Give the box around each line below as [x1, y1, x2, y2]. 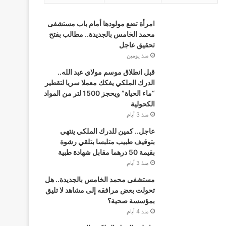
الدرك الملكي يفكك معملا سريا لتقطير [44, 78, 155, 87]
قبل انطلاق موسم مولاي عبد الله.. [57, 68, 155, 76]
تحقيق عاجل [119, 40, 155, 49]
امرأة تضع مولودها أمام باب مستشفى [47, 19, 155, 28]
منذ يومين [126, 52, 149, 59]
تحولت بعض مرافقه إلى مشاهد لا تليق [45, 186, 155, 194]
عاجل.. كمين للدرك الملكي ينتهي [60, 127, 155, 135]
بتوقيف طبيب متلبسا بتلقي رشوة [60, 137, 155, 146]
